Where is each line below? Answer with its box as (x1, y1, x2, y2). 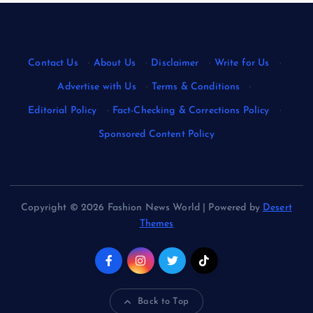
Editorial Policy (28, 105, 97, 117)
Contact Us (28, 58, 78, 69)
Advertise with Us (57, 82, 136, 93)
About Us (93, 58, 136, 69)
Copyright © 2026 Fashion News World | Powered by (21, 203, 263, 214)
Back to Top (138, 297, 189, 307)
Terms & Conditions (151, 82, 240, 93)
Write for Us (214, 58, 270, 69)
